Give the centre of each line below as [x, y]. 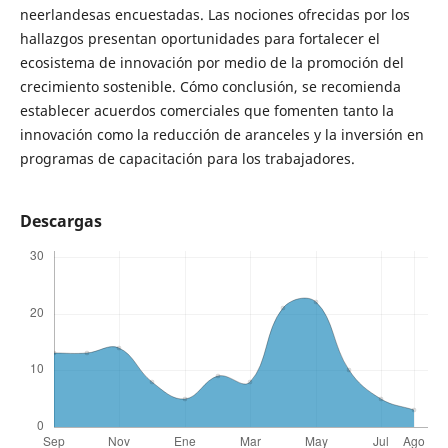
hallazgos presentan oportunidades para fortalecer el [199, 38]
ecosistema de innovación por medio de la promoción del [211, 62]
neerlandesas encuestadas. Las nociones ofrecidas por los [214, 14]
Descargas [60, 221]
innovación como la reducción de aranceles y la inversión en [221, 134]
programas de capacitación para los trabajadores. [187, 158]
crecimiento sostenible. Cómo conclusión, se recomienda [210, 86]
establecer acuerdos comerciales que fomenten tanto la [206, 110]
